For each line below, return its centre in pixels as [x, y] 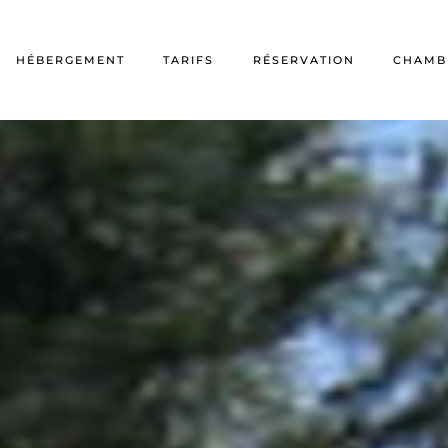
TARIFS [189, 59]
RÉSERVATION [303, 59]
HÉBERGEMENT [71, 59]
